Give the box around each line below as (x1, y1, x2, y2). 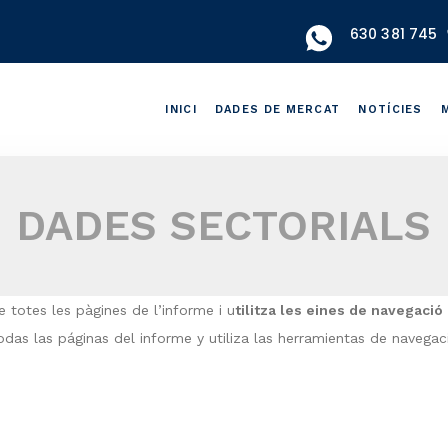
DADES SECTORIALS (16, 201, 431, 251)
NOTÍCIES (358, 102, 423, 116)
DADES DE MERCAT (214, 102, 341, 116)
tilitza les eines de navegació (235, 302, 443, 319)
